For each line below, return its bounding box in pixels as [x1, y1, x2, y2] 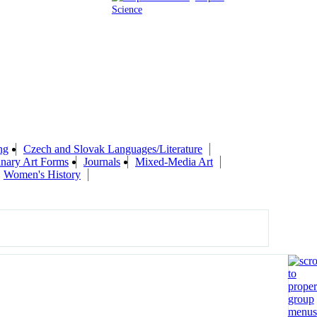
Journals [83, 155, 120, 168]
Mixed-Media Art [135, 155, 213, 168]
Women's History [4, 168, 81, 180]
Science [111, 3, 142, 15]
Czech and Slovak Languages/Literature [23, 142, 202, 155]
